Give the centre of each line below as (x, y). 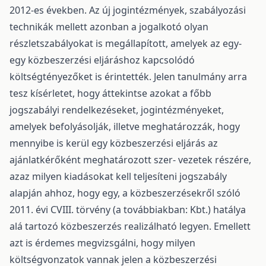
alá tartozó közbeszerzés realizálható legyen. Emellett (130, 226)
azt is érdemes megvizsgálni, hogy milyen (102, 243)
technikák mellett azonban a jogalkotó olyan (109, 27)
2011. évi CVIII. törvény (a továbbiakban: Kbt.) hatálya (128, 210)
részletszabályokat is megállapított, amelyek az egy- (126, 43)
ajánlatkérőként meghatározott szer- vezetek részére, (130, 160)
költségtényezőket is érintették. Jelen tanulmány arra (128, 77)
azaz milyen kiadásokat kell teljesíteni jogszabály (118, 176)
